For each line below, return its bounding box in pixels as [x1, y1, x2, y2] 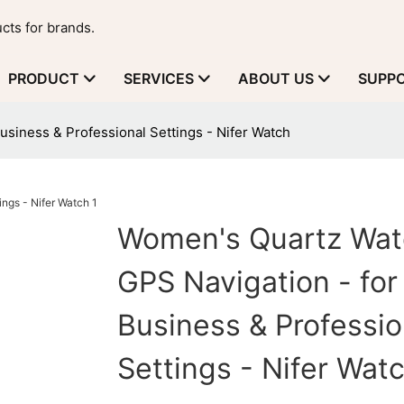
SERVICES [124, 69, 194, 87]
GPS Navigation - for [116, 264, 398, 300]
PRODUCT [8, 69, 79, 87]
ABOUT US [238, 69, 314, 87]
